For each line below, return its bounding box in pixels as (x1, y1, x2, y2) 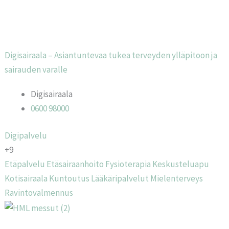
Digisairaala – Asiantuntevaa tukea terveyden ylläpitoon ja (5, 49, 218, 61)
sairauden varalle (5, 63, 68, 75)
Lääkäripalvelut (91, 173, 149, 184)
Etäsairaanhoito (47, 158, 104, 170)
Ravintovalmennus (5, 187, 74, 198)
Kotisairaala (5, 173, 48, 184)
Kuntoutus (49, 173, 90, 184)
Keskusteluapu (152, 158, 210, 170)
